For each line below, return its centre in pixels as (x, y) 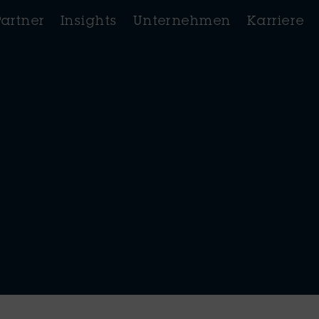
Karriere (276, 22)
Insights (89, 22)
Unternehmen (182, 22)
